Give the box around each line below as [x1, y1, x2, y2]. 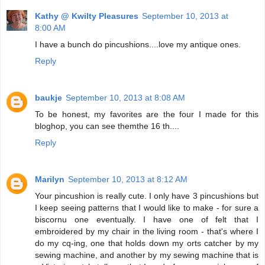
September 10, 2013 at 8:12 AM [68, 174, 188, 184]
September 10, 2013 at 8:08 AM [66, 92, 185, 102]
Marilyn [35, 174, 64, 184]
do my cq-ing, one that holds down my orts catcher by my [35, 238, 258, 248]
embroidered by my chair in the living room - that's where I [35, 226, 258, 236]
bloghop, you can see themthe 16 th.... [35, 121, 179, 131]
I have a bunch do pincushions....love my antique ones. [35, 39, 241, 49]
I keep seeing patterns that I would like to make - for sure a [35, 202, 258, 212]
